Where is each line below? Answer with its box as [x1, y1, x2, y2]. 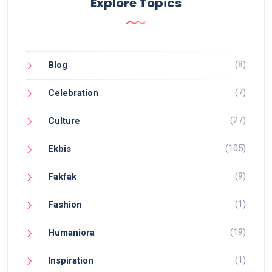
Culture [48, 115, 80, 126]
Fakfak [48, 171, 76, 182]
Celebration [48, 87, 98, 98]
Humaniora [48, 226, 95, 238]
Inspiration [48, 254, 93, 266]
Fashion [48, 199, 82, 210]
